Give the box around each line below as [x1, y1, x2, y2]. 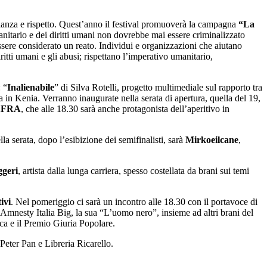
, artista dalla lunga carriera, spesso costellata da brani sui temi [18, 166, 249, 176]
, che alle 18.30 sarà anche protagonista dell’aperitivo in [21, 104, 229, 114]
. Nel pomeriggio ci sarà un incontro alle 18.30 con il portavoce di [11, 197, 257, 207]
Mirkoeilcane [185, 135, 238, 145]
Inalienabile [7, 82, 54, 93]
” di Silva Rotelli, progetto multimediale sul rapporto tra [54, 82, 262, 93]
